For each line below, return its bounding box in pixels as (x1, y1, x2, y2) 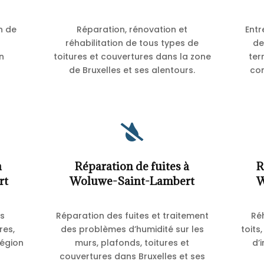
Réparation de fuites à (75, 159, 189, 173)
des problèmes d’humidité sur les (60, 223, 204, 235)
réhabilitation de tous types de (65, 37, 199, 49)
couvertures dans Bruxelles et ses (59, 250, 205, 262)
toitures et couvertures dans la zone (53, 51, 211, 63)
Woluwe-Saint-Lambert (70, 173, 194, 188)
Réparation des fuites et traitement (55, 209, 209, 222)
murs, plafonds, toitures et (75, 236, 189, 249)
